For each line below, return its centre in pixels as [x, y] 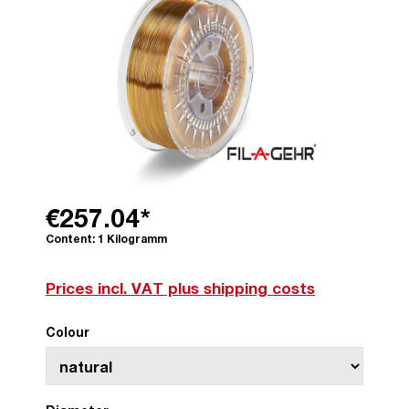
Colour [68, 332]
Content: [72, 239]
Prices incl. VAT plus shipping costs [180, 288]
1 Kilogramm [132, 239]
